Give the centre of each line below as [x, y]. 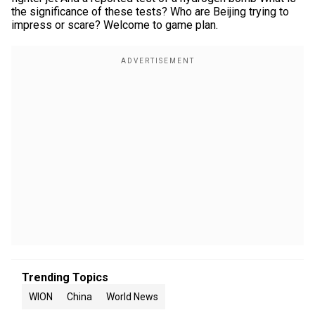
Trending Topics [65, 277]
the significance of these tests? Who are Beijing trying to [150, 12]
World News [132, 297]
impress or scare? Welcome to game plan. [115, 25]
